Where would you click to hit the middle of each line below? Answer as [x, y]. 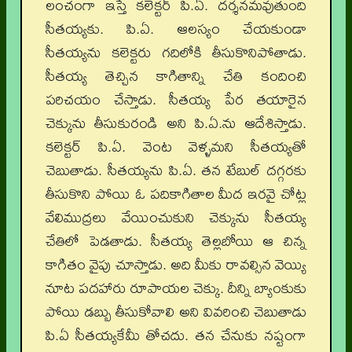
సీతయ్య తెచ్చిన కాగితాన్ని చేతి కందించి [176, 76]
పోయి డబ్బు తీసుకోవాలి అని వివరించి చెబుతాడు [176, 312]
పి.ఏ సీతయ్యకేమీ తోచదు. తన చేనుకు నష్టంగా [176, 335]
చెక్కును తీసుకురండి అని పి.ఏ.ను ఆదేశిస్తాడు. [176, 123]
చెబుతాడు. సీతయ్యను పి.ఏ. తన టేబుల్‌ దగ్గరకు [176, 170]
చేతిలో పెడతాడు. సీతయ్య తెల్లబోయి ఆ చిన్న [176, 241]
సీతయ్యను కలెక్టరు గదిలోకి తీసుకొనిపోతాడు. [176, 52]
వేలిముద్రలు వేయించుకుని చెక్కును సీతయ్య [176, 217]
